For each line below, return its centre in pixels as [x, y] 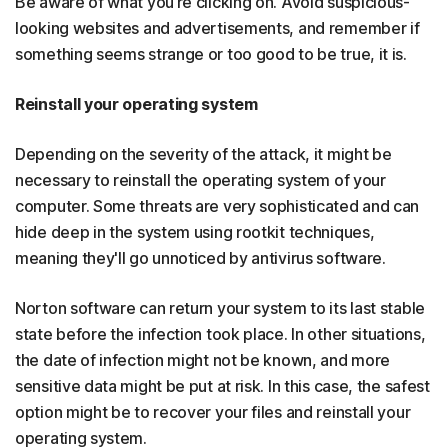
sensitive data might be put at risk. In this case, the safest [222, 386]
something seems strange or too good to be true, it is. [211, 54]
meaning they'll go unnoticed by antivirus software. [200, 258]
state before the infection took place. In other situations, [220, 334]
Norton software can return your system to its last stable [220, 308]
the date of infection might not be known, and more [203, 360]
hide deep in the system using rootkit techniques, [195, 232]
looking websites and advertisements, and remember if [217, 28]
